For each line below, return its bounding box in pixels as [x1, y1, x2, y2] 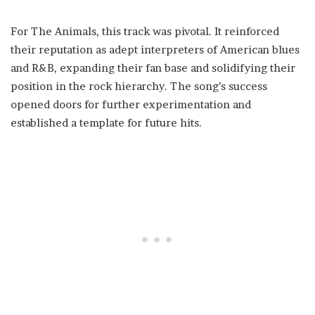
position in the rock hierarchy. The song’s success [11, 79, 267, 93]
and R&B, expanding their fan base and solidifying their [11, 61, 295, 75]
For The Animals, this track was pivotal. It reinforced [11, 25, 279, 38]
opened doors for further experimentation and [11, 98, 251, 111]
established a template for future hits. [11, 116, 202, 129]
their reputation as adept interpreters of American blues [11, 43, 300, 56]
